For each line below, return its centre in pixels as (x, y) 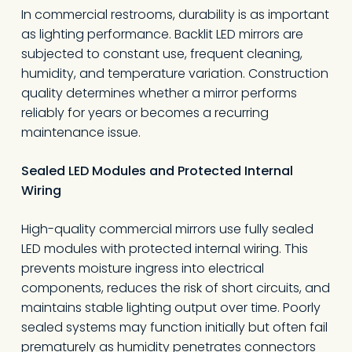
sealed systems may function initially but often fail (174, 327)
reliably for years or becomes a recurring (145, 113)
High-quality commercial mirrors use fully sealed (167, 229)
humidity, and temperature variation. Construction (174, 73)
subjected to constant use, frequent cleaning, (161, 54)
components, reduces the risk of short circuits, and (175, 288)
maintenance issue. (81, 132)
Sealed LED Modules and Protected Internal (157, 171)
